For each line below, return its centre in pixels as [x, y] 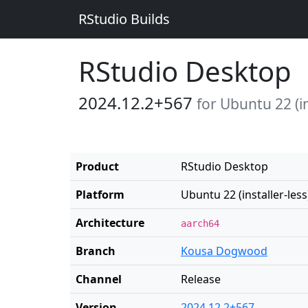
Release [201, 279]
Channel [99, 279]
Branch [96, 251]
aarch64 [200, 223]
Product [97, 166]
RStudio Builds [124, 19]
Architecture [110, 223]
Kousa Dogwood [224, 251]
